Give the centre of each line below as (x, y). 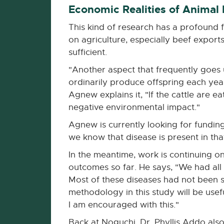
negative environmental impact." (134, 107)
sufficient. (88, 52)
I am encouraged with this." (124, 205)
